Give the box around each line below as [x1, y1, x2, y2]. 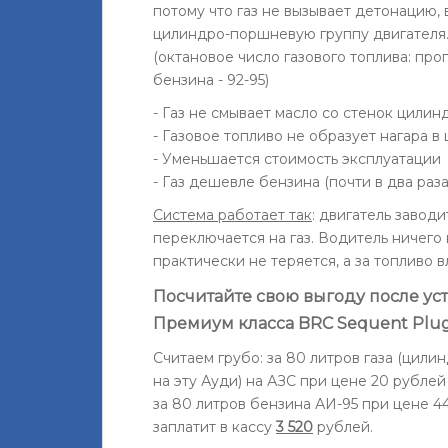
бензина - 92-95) [153, 70, 269, 89]
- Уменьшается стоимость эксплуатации [153, 149, 441, 168]
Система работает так [153, 205, 312, 224]
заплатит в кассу [153, 417, 276, 436]
